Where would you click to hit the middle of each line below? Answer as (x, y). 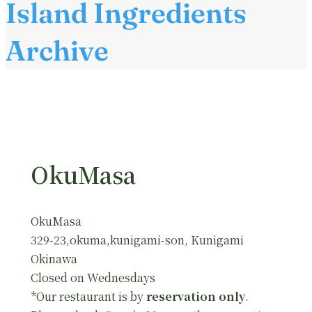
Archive (57, 51)
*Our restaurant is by (88, 297)
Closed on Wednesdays (93, 278)
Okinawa (54, 259)
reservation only (196, 297)
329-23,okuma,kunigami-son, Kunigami (137, 240)
